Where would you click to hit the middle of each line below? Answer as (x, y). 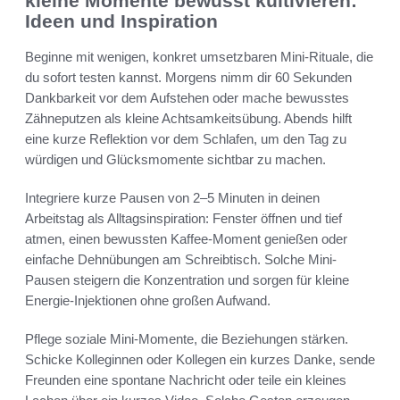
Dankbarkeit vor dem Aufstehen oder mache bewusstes (187, 98)
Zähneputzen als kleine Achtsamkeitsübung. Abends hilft (188, 119)
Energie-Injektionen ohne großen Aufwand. (148, 301)
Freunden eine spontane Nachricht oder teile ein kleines (186, 380)
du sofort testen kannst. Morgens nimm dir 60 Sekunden (188, 78)
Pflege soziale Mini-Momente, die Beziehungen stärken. (187, 339)
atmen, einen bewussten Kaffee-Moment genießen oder (186, 239)
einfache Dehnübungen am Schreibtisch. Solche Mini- (181, 260)
